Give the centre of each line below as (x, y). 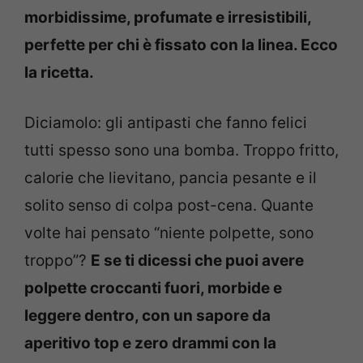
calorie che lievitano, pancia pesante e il (171, 178)
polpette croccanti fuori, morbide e (153, 288)
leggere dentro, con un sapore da (147, 316)
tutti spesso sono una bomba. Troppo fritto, (181, 151)
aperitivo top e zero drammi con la (150, 344)
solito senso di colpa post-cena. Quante (169, 206)
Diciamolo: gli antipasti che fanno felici (166, 123)
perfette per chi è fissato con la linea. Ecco (181, 45)
